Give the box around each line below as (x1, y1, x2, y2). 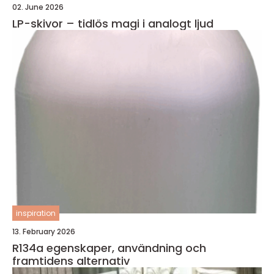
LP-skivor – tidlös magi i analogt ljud (12, 16, 213, 31)
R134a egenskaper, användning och (12, 240, 46, 256)
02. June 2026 (12, 2, 64, 12)
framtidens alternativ (12, 253, 130, 268)
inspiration (16, 208, 56, 218)
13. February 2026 (12, 226, 75, 237)
